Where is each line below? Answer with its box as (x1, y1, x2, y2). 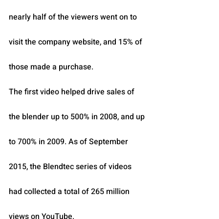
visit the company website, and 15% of (9, 36, 144, 48)
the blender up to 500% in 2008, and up (9, 111, 147, 123)
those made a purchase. (9, 61, 93, 73)
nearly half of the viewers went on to (9, 11, 139, 23)
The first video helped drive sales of (9, 86, 136, 98)
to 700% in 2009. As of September (9, 136, 130, 148)
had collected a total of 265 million (9, 186, 131, 198)
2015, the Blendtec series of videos (9, 161, 133, 173)
